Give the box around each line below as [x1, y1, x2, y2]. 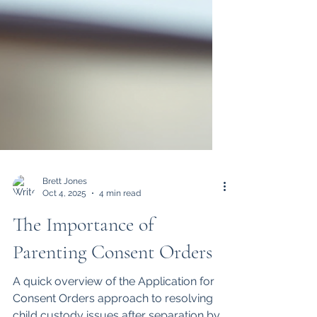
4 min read [99, 219, 141, 229]
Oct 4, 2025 [42, 219, 86, 229]
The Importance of [13, 243, 154, 267]
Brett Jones [42, 207, 87, 217]
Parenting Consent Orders [13, 271, 212, 295]
